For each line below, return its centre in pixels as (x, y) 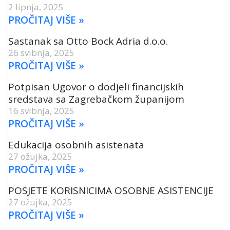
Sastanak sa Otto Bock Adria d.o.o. (88, 41)
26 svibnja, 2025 (41, 52)
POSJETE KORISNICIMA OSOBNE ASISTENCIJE (111, 190)
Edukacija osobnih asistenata (76, 145)
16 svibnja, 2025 (41, 110)
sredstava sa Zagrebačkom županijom (96, 99)
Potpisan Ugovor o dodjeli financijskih (96, 87)
